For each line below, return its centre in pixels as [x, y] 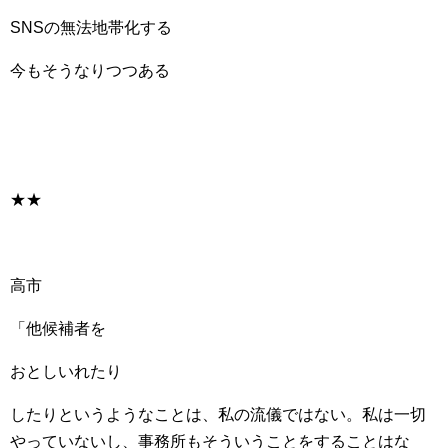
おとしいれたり [66, 371]
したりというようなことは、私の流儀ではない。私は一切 [218, 414]
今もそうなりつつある [90, 70]
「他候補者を [58, 328]
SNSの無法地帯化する [91, 27]
